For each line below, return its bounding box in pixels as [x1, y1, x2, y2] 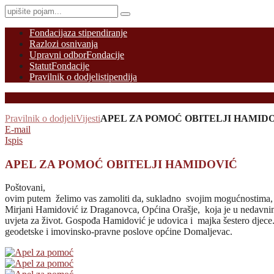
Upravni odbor [29, 50, 86, 60]
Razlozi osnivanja [29, 39, 98, 49]
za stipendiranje [67, 28, 127, 38]
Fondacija [29, 28, 67, 38]
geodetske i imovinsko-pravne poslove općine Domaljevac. [5, 226, 232, 237]
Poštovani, [5, 182, 45, 193]
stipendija [100, 72, 137, 82]
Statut [29, 61, 51, 71]
